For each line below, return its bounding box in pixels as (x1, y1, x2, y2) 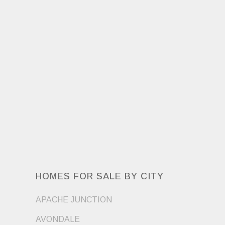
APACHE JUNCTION (36, 195, 112, 204)
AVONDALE (36, 214, 80, 223)
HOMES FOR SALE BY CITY (36, 171, 164, 181)
